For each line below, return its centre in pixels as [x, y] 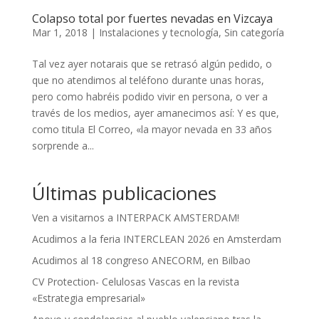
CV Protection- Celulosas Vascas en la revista [135, 281]
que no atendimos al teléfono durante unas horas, [148, 80]
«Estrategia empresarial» [88, 298]
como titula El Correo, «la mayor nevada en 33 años [152, 129]
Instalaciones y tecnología [158, 32]
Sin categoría [254, 32]
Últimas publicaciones [124, 193]
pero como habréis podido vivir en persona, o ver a [150, 96]
